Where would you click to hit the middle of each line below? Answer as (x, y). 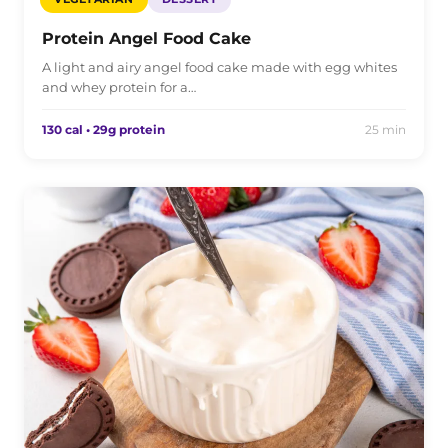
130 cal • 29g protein (103, 129)
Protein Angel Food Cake (146, 38)
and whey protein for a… (119, 86)
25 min (385, 129)
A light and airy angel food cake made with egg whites (219, 66)
